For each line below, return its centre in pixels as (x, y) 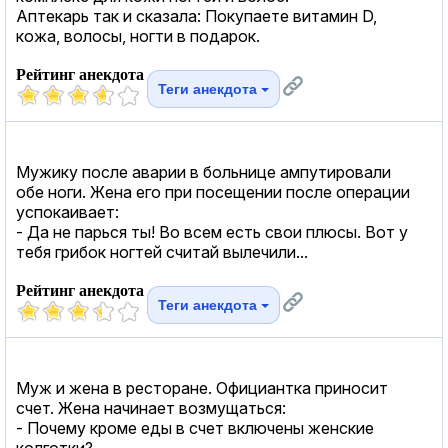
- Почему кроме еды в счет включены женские (195, 427)
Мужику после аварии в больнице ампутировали (203, 171)
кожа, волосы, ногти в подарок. (138, 35)
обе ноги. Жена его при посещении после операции (213, 191)
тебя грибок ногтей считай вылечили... (162, 251)
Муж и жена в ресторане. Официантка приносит (202, 387)
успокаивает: (67, 211)
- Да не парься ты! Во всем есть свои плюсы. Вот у (212, 231)
